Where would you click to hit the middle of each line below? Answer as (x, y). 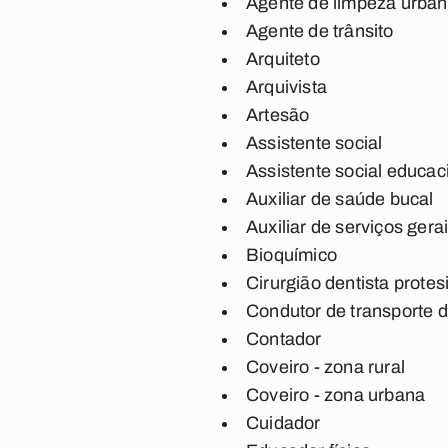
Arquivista (286, 87)
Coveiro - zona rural (325, 367)
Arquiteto (283, 59)
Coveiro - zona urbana (336, 395)
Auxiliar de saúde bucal (340, 199)
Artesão (278, 115)
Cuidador (283, 423)
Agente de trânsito (320, 31)
